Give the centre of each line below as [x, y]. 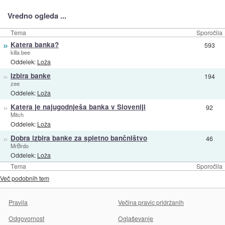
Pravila [18, 202]
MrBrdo [19, 145]
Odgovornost [27, 218]
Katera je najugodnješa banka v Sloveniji [78, 106]
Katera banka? [34, 44]
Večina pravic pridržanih [151, 202]
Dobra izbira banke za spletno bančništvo [79, 138]
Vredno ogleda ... [37, 16]
